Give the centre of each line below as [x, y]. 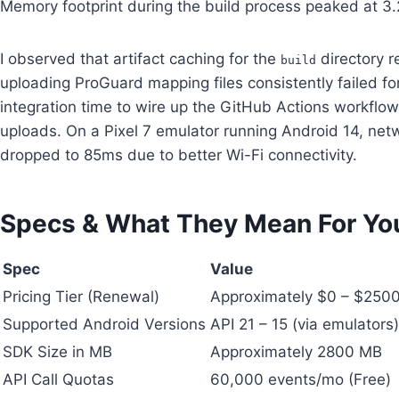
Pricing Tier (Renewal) [81, 296]
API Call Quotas [58, 379]
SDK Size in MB [57, 351]
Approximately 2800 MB [296, 351]
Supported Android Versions [104, 324]
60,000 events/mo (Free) [301, 379]
